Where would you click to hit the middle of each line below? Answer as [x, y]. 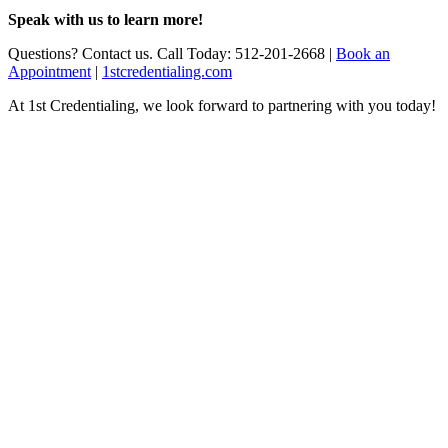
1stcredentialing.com [167, 71]
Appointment [49, 71]
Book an [363, 53]
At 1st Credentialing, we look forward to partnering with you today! [222, 105]
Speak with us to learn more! [105, 19]
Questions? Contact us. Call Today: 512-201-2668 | [172, 53]
